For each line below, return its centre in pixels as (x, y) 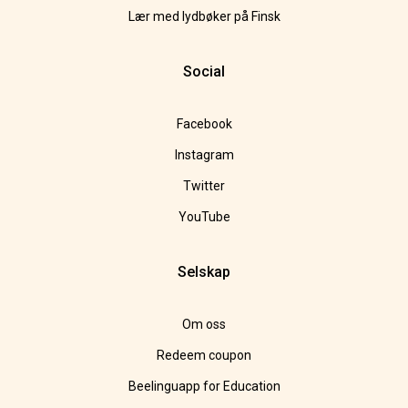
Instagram (204, 155)
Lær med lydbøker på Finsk (204, 17)
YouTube (204, 217)
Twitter (204, 186)
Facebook (204, 124)
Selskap (204, 272)
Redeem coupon (204, 356)
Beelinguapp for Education (204, 387)
